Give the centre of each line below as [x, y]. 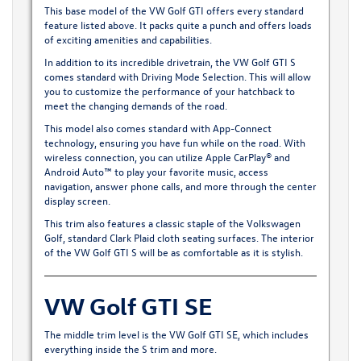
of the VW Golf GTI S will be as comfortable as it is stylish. [173, 251]
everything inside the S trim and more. [130, 348]
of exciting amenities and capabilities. [128, 39]
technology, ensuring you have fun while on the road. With [174, 142]
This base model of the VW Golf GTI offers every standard [174, 10]
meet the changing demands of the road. [135, 105]
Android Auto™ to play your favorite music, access [156, 171]
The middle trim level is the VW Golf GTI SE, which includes [176, 334]
